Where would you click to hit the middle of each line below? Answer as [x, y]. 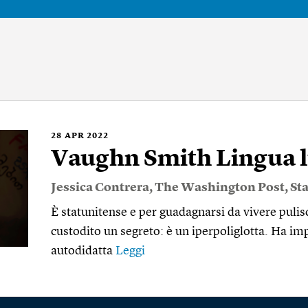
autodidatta [83, 251]
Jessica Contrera [100, 188]
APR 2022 [87, 136]
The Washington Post [220, 188]
